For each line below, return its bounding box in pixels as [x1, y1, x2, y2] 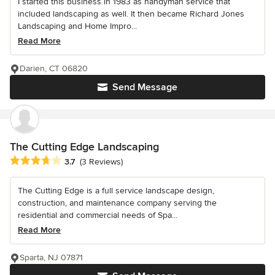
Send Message [112, 80, 177, 93]
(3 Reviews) [80, 157, 123, 168]
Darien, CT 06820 [20, 63, 88, 74]
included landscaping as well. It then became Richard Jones [18, 8, 244, 19]
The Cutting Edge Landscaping [10, 139, 159, 153]
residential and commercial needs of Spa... [18, 209, 177, 220]
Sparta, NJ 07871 [20, 252, 83, 263]
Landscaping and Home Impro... [18, 20, 137, 31]
